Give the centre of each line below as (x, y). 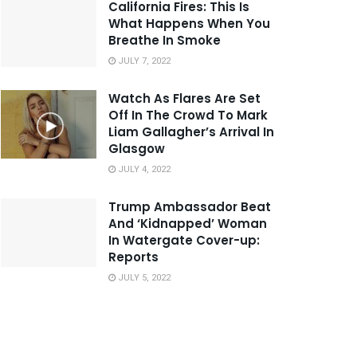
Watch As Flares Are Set (184, 98)
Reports (133, 257)
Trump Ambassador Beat (190, 206)
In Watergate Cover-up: (184, 240)
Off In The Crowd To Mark (188, 115)
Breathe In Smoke (165, 40)
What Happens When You (189, 23)
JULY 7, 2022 (143, 61)
